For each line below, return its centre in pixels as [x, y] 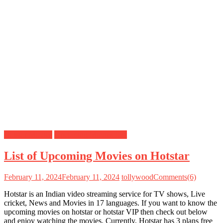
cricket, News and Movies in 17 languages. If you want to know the [111, 203]
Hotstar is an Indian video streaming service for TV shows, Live [105, 194]
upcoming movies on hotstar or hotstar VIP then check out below [106, 212]
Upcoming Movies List [91, 134]
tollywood [137, 177]
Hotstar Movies [28, 134]
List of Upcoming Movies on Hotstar [97, 156]
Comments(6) [175, 177]
